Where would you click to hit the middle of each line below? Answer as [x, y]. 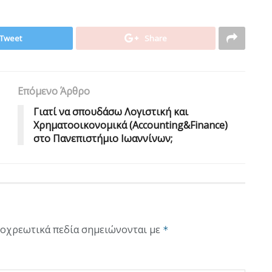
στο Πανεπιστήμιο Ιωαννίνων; [103, 138]
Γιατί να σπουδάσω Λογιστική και [111, 111]
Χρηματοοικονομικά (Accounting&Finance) [131, 125]
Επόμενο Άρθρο [54, 91]
